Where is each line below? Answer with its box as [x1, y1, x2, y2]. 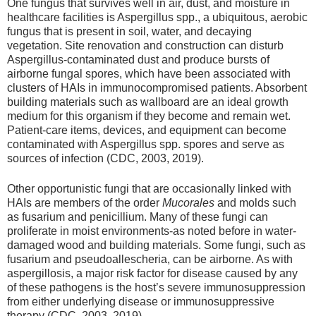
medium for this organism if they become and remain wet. [7, 110, 291, 123]
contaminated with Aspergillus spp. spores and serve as [7, 138, 284, 151]
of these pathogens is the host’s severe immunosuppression [7, 281, 305, 293]
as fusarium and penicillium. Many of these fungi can [7, 210, 268, 223]
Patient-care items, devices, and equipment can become [7, 124, 286, 137]
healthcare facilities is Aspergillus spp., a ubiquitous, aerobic [7, 11, 308, 24]
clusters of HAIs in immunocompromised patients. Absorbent [7, 82, 307, 95]
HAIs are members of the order [7, 196, 162, 209]
